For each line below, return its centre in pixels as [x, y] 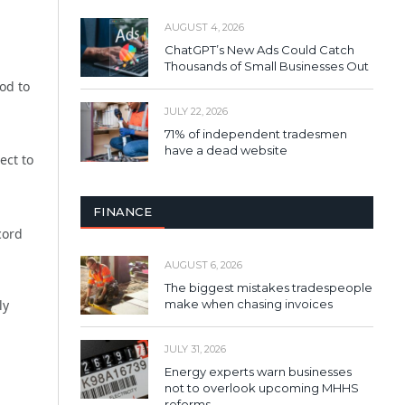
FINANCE [122, 211]
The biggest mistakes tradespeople [268, 287]
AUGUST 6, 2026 [203, 264]
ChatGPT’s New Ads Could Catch [259, 50]
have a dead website [226, 151]
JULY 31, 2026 [195, 348]
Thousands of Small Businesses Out [267, 66]
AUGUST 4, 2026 [204, 28]
